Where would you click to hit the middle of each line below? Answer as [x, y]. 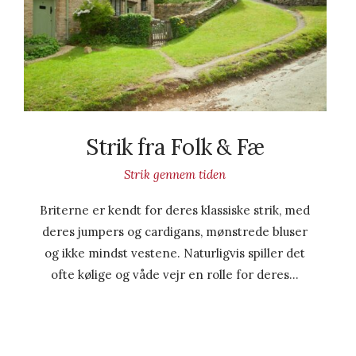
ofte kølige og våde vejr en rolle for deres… [175, 275]
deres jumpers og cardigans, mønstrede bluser [175, 232]
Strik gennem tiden [175, 175]
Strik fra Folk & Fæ [175, 147]
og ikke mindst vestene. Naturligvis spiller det [175, 253]
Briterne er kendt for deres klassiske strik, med [175, 211]
